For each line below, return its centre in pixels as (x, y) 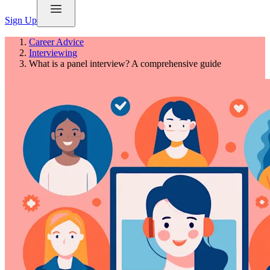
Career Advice (56, 42)
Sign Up (21, 20)
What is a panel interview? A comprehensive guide (125, 63)
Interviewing (53, 52)
